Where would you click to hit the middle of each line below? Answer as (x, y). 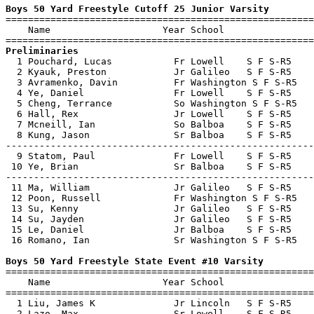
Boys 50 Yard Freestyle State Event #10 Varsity (135, 261)
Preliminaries (42, 51)
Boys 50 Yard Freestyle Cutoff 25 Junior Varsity (137, 9)
